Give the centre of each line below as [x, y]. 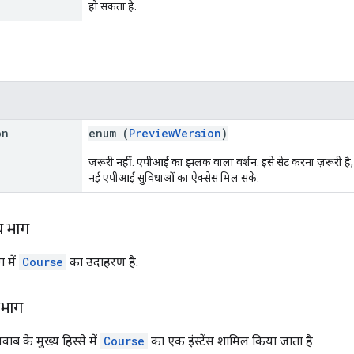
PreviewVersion [175, 133]
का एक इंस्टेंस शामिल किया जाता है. [232, 341]
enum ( [109, 133]
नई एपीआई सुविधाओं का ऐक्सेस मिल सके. [174, 177]
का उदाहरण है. [102, 262]
